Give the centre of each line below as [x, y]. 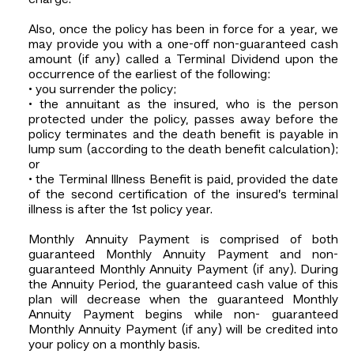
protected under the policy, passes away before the [183, 120]
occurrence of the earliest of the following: [149, 75]
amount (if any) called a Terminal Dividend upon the [183, 60]
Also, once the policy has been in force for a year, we [183, 30]
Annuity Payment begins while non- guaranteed [183, 315]
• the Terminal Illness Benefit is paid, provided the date [183, 180]
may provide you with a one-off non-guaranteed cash [183, 45]
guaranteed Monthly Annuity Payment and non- [183, 255]
